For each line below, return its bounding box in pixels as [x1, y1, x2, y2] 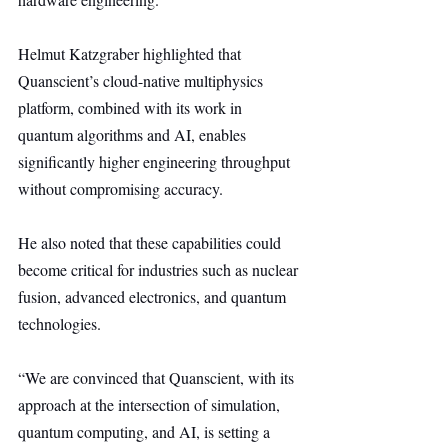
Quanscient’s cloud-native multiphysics [18, 70, 267, 91]
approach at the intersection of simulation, [18, 394, 284, 415]
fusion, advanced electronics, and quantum [18, 286, 290, 307]
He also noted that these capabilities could [18, 232, 285, 253]
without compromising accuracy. [18, 178, 223, 199]
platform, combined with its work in [18, 97, 246, 118]
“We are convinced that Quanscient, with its [18, 367, 298, 388]
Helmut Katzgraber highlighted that [18, 43, 245, 64]
